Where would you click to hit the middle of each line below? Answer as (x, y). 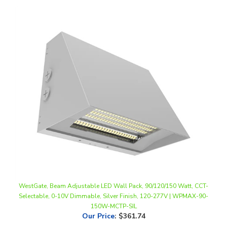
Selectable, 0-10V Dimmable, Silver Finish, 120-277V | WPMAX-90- (113, 179)
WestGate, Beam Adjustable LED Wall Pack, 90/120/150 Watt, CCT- (113, 168)
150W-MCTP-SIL (113, 189)
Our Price (98, 199)
